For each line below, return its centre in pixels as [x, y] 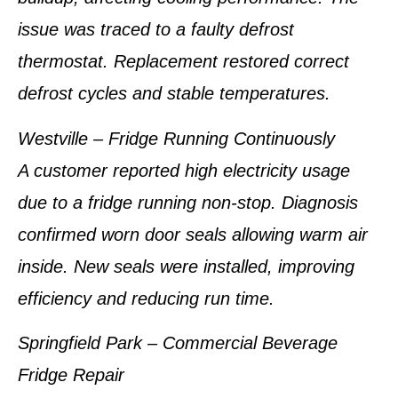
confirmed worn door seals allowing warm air [193, 234]
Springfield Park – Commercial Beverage [178, 342]
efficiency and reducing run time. [146, 298]
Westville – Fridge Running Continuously [176, 138]
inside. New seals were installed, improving [186, 266]
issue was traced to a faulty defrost [156, 30]
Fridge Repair [71, 374]
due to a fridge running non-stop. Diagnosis [188, 202]
